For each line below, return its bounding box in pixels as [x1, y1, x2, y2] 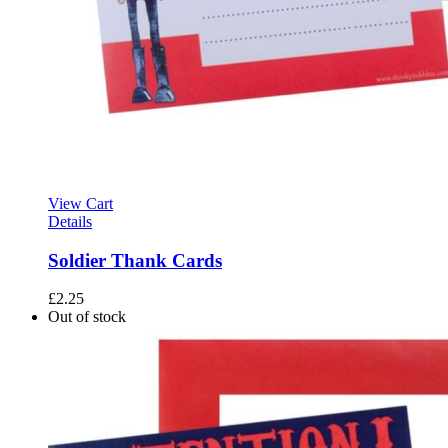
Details [48, 212, 92, 230]
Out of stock [48, 308, 126, 326]
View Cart [48, 194, 113, 212]
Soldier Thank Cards [48, 249, 222, 271]
